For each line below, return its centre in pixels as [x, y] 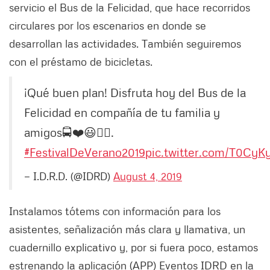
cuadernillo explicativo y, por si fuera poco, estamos [133, 247]
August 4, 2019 [148, 176]
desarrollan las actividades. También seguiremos [125, 44]
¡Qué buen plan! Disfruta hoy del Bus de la [135, 93]
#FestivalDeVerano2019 [85, 152]
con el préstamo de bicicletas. [81, 62]
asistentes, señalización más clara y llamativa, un [127, 229]
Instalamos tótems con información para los [115, 211]
